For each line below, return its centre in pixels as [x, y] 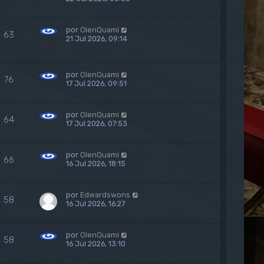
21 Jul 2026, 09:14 [97, 39]
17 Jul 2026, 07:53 [97, 123]
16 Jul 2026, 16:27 [96, 204]
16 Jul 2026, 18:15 [96, 164]
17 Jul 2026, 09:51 [97, 83]
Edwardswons [105, 195]
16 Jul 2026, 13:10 [96, 244]
